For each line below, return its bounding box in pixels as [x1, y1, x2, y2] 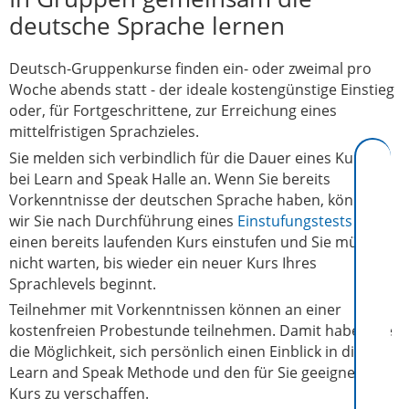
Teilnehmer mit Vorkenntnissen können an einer [9, 299, 341, 320]
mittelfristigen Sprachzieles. [9, 121, 199, 142]
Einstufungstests [237, 210, 352, 231]
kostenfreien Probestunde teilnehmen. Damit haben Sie [9, 320, 393, 341]
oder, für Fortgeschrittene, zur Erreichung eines [9, 100, 337, 121]
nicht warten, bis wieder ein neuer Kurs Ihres [9, 252, 317, 273]
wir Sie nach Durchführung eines [9, 210, 237, 231]
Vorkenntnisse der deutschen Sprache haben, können [9, 189, 380, 210]
